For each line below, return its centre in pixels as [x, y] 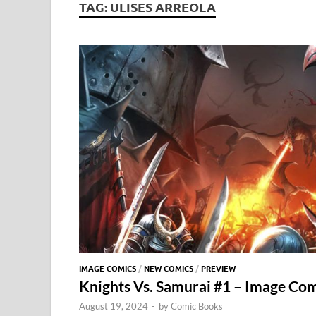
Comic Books [197, 306]
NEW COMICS [169, 268]
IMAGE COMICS [108, 268]
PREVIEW [218, 268]
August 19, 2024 [114, 306]
